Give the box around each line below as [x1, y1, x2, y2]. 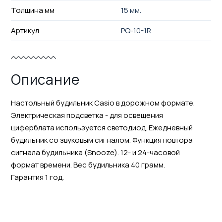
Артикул [10, 25, 39, 36]
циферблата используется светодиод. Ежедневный [10, 122, 193, 133]
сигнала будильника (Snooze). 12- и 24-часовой [10, 147, 180, 158]
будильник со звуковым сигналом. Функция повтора [10, 134, 193, 145]
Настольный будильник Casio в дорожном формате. [10, 97, 195, 108]
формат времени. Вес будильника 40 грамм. [10, 159, 165, 170]
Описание [10, 69, 80, 89]
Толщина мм [10, 4, 55, 15]
